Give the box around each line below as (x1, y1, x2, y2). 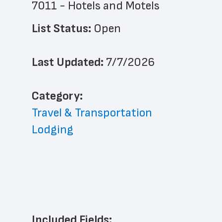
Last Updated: (32, 55, 106, 69)
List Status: (32, 21, 94, 36)
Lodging (32, 122, 73, 137)
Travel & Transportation (32, 106, 152, 120)
